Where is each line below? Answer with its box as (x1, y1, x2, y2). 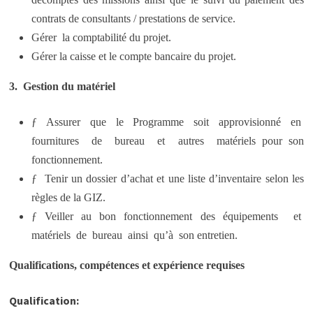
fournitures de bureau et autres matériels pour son (31, 135, 305, 147)
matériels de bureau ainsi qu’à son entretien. (31, 229, 238, 241)
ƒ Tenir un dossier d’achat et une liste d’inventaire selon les (31, 173, 305, 184)
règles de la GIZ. (31, 191, 105, 203)
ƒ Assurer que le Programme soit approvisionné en (31, 116, 305, 128)
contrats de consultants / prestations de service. (31, 13, 235, 24)
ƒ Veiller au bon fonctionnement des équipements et (31, 210, 305, 222)
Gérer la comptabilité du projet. (31, 31, 171, 43)
